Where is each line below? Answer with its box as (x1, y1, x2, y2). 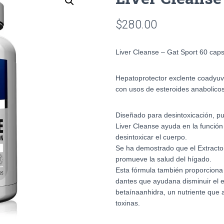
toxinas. (115, 199, 140, 207)
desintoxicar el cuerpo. (115, 133, 187, 141)
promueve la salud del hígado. (115, 155, 211, 163)
